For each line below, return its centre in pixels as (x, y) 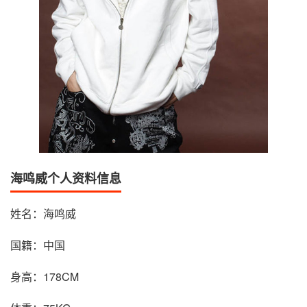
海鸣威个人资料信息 (66, 179)
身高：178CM (45, 277)
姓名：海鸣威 (43, 214)
